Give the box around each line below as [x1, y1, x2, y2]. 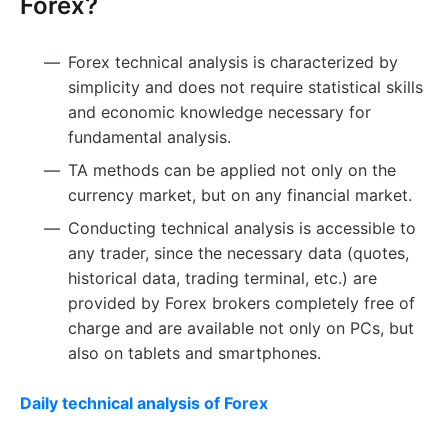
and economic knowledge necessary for [68, 102, 371, 123]
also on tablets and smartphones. [68, 343, 321, 364]
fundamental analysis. [68, 127, 231, 148]
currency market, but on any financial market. [68, 185, 412, 206]
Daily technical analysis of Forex [20, 393, 268, 414]
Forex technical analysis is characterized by [68, 52, 398, 73]
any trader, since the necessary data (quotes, [68, 243, 409, 264]
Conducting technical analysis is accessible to [68, 218, 416, 239]
